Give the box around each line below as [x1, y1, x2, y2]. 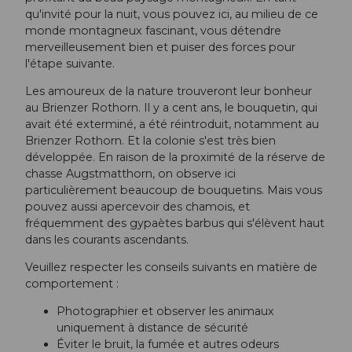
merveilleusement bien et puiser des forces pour [25, 39, 295, 54]
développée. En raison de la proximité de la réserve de [25, 149, 325, 164]
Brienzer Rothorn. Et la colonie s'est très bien [25, 133, 276, 148]
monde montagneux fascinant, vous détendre [25, 23, 281, 38]
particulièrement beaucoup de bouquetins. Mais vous [25, 182, 322, 197]
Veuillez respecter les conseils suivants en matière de [25, 259, 317, 274]
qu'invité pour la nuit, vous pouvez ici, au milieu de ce [25, 6, 318, 21]
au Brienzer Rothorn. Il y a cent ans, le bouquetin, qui [25, 100, 317, 115]
